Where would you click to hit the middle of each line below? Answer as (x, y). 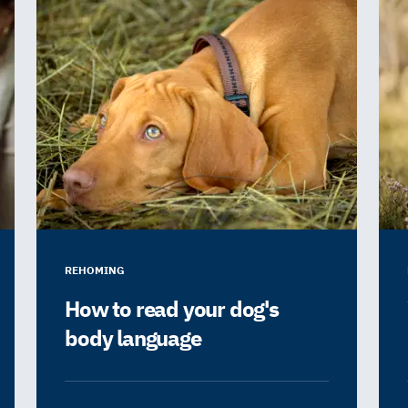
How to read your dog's (172, 308)
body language (133, 337)
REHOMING (95, 270)
